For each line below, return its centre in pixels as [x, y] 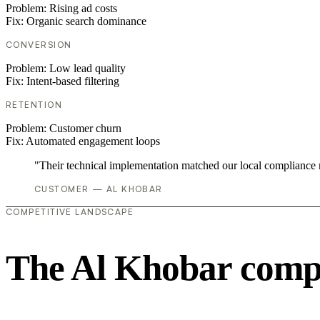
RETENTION [34, 105]
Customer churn [85, 129]
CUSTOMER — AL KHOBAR [99, 189]
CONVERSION [39, 45]
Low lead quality [87, 69]
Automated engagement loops [93, 141]
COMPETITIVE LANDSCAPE [70, 212]
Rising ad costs [83, 9]
